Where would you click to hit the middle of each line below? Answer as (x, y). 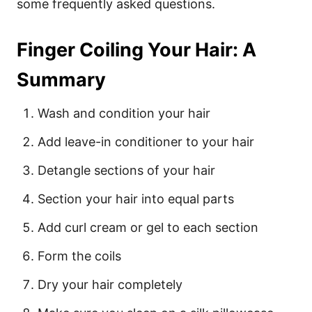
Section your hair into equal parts (138, 199)
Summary (61, 80)
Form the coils (79, 256)
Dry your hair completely (110, 284)
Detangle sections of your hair (128, 170)
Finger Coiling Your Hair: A (136, 50)
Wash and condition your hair (124, 113)
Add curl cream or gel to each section (148, 227)
